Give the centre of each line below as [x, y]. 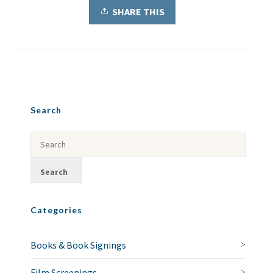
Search [46, 110]
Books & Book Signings [78, 245]
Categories [56, 210]
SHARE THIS [138, 11]
